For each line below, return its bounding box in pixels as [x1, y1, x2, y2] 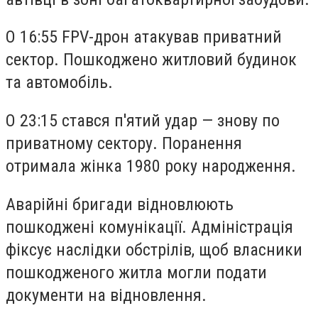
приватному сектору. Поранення [6, 133, 242, 153]
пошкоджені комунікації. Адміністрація [6, 216, 293, 237]
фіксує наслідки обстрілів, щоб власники [6, 239, 302, 260]
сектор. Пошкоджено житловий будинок [6, 50, 297, 70]
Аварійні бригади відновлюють [6, 194, 234, 214]
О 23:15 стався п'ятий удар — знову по [6, 110, 280, 131]
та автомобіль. [6, 72, 113, 93]
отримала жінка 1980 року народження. [6, 155, 296, 176]
